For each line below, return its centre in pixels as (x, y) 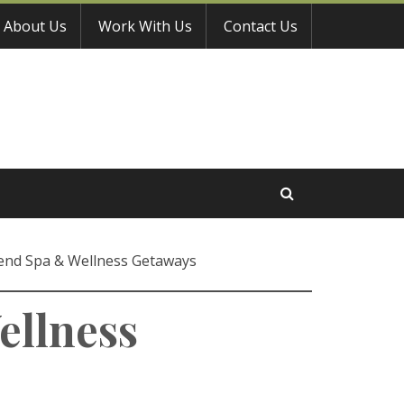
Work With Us (145, 26)
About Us (35, 26)
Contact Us (261, 26)
